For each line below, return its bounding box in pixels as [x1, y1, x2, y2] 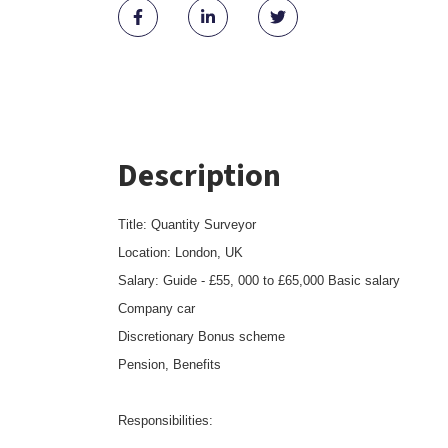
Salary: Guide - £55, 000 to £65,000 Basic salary [118, 273, 400, 288]
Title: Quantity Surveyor [118, 217, 260, 232]
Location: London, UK [118, 245, 243, 260]
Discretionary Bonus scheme [118, 329, 289, 344]
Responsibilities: [118, 413, 213, 428]
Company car [118, 301, 195, 316]
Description [118, 153, 281, 199]
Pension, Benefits [118, 357, 221, 372]
